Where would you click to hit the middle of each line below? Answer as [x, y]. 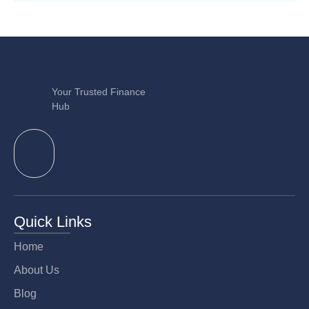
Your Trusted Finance [99, 91]
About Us [37, 270]
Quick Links [53, 222]
